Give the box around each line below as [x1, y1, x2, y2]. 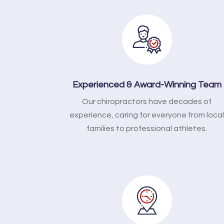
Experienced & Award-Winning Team [72, 79, 221, 89]
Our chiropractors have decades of [82, 97, 212, 105]
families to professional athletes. [86, 124, 207, 132]
